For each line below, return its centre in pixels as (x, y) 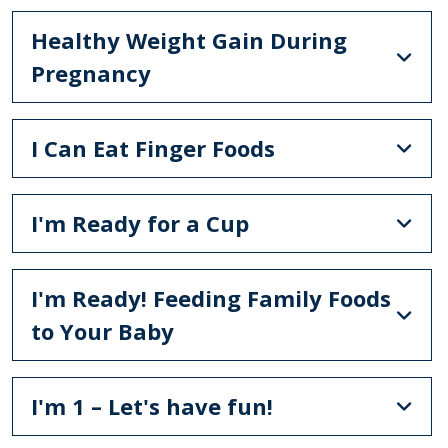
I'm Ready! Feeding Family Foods (210, 297)
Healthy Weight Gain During (188, 39)
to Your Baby (102, 330)
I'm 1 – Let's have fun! (151, 405)
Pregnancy (90, 72)
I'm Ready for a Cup (139, 222)
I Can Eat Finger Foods (152, 147)
